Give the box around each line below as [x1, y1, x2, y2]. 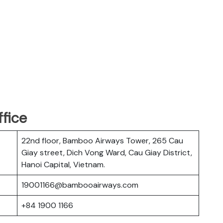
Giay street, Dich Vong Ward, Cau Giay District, [21, 147, 192, 158]
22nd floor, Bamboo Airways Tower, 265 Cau [21, 135, 183, 146]
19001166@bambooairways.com [21, 179, 138, 190]
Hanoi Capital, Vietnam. [21, 159, 105, 170]
